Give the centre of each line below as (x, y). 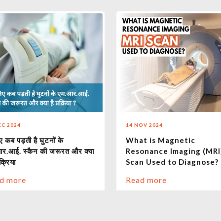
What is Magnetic (160, 140)
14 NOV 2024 (144, 125)
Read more (146, 180)
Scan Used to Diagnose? (172, 162)
